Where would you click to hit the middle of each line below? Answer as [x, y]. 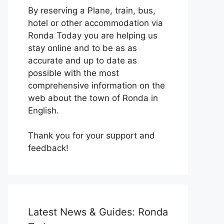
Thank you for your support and [91, 135]
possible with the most [73, 73]
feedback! [48, 148]
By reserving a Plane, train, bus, [92, 10]
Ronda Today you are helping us [93, 35]
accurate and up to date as [82, 60]
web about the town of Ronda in [93, 98]
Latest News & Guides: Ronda [98, 212]
